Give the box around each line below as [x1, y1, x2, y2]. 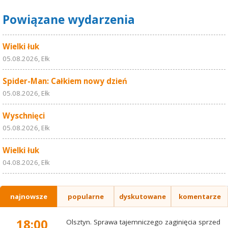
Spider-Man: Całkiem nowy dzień [3, 76, 127, 87]
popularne [67, 191, 104, 201]
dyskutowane [119, 191, 166, 201]
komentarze [178, 191, 221, 201]
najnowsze [10, 191, 47, 201]
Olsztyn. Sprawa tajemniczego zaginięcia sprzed [66, 217, 220, 227]
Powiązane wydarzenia [3, 12, 135, 28]
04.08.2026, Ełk [3, 158, 50, 167]
